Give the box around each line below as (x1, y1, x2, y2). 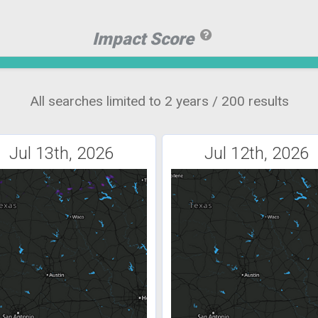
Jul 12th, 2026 (204, 143, 309, 164)
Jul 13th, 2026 (9, 143, 114, 164)
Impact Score (92, 29, 198, 50)
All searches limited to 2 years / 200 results (29, 93, 289, 110)
